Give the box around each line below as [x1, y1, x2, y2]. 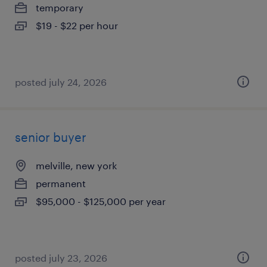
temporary [36, 2, 83, 13]
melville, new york [36, 160, 117, 171]
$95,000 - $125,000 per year [36, 195, 166, 207]
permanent [36, 178, 86, 189]
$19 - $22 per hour [36, 20, 118, 31]
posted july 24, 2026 [15, 76, 107, 88]
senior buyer [15, 130, 86, 144]
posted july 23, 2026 [15, 252, 107, 263]
